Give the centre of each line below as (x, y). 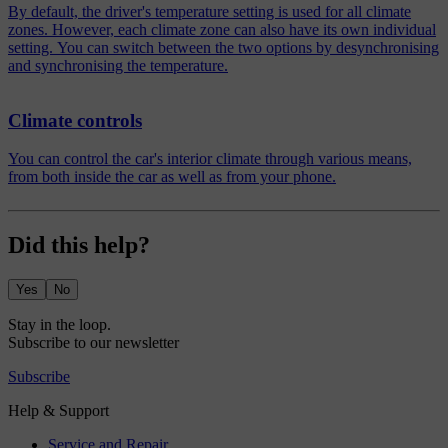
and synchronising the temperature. (118, 66)
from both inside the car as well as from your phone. (172, 177)
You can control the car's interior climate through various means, (210, 159)
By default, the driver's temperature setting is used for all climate (209, 12)
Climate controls (75, 120)
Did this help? (79, 245)
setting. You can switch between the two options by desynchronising (223, 48)
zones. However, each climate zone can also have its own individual (222, 30)
